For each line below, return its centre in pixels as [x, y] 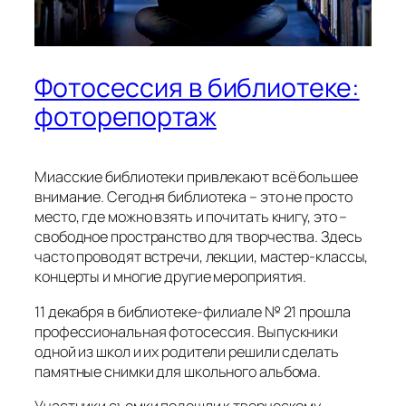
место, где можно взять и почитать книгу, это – [191, 217]
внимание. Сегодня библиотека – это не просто [193, 197]
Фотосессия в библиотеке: [197, 87]
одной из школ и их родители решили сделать [187, 351]
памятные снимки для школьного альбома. [178, 371]
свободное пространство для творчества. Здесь [198, 237]
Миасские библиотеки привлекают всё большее [196, 177]
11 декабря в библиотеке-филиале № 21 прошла [193, 311]
